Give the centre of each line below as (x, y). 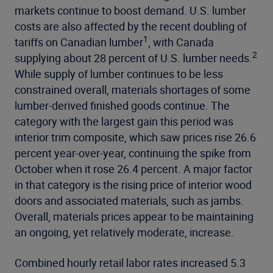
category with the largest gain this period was (124, 122)
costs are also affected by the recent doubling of (131, 27)
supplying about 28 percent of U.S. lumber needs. (133, 58)
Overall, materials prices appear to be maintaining (134, 217)
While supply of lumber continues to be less (119, 74)
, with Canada (181, 42)
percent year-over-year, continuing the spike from (133, 153)
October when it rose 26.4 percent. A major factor (133, 169)
